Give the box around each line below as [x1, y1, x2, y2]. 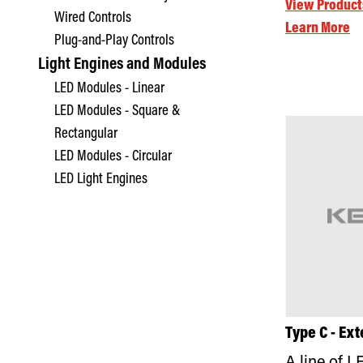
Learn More [284, 21, 350, 36]
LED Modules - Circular [54, 149, 172, 164]
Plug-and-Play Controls [54, 33, 174, 49]
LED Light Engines [54, 172, 147, 187]
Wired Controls [54, 11, 131, 26]
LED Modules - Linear [54, 81, 164, 96]
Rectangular [54, 126, 117, 142]
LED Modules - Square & [54, 104, 180, 119]
